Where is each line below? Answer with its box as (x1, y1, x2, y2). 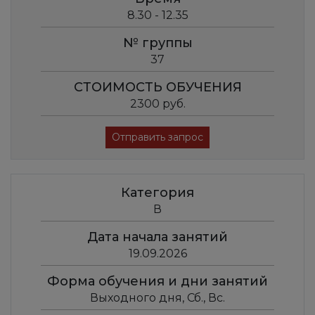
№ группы (122, 35, 193, 51)
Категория (121, 185, 194, 201)
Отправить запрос (112, 131, 203, 144)
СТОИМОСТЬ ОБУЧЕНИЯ (73, 79, 242, 96)
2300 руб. (129, 97, 186, 111)
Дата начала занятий (87, 229, 228, 245)
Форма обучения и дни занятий (47, 274, 268, 290)
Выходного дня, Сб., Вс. (90, 291, 225, 305)
